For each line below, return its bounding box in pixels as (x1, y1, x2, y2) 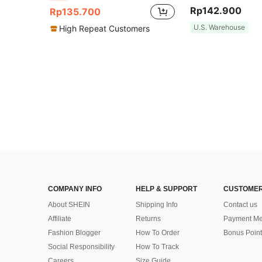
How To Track (136, 243, 179, 251)
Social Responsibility (48, 243, 115, 251)
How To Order (136, 229, 180, 237)
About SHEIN (48, 201, 90, 209)
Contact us (223, 201, 257, 209)
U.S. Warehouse (194, 23, 245, 32)
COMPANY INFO (48, 185, 102, 194)
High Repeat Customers (59, 23, 150, 34)
